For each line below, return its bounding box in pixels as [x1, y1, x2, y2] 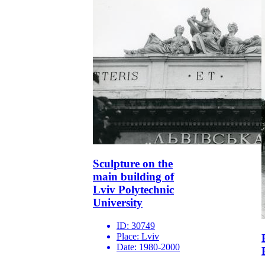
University [93, 196, 143, 209]
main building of [93, 170, 174, 183]
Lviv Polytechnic [93, 183, 174, 196]
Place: [117, 231, 141, 242]
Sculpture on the [93, 157, 173, 170]
